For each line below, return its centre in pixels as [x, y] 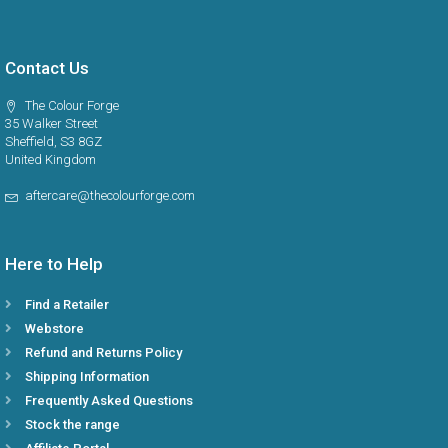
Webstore [54, 329]
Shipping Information [87, 377]
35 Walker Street [51, 124]
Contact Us [47, 68]
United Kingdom [50, 160]
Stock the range [72, 425]
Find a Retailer [67, 305]
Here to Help [54, 264]
